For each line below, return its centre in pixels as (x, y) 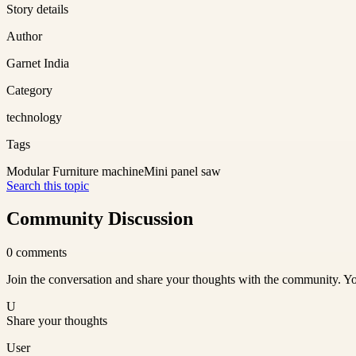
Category (29, 90)
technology (34, 117)
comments (41, 253)
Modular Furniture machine (75, 171)
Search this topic (48, 185)
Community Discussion (100, 219)
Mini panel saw (182, 171)
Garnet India (38, 63)
